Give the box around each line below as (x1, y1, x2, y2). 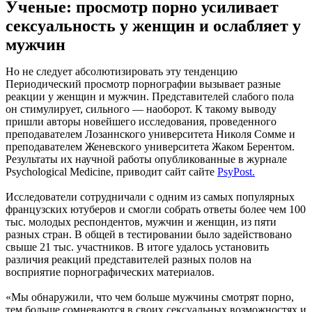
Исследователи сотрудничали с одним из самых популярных (6, 191, 295, 203)
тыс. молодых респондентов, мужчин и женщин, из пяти (6, 216, 276, 228)
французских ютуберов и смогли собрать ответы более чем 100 (6, 203, 306, 216)
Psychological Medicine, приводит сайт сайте (6, 166, 217, 178)
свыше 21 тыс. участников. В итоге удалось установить (6, 241, 269, 253)
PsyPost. (217, 166, 255, 178)
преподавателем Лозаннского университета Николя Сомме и (6, 128, 295, 141)
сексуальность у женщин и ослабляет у (6, 17, 301, 36)
